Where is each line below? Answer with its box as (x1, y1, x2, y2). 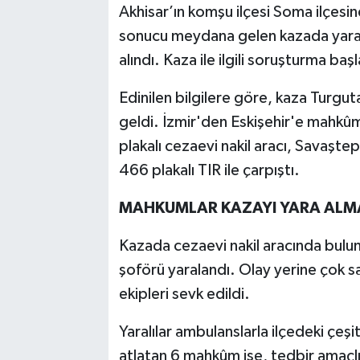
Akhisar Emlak (43, 31, 136, 44)
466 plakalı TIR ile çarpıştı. (118, 162, 300, 178)
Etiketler (43, 112, 103, 126)
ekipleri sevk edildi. (118, 285, 250, 302)
